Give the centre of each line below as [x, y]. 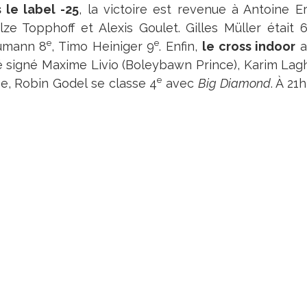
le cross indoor [249, 46]
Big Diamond [234, 83]
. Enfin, [181, 46]
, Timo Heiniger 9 [103, 46]
